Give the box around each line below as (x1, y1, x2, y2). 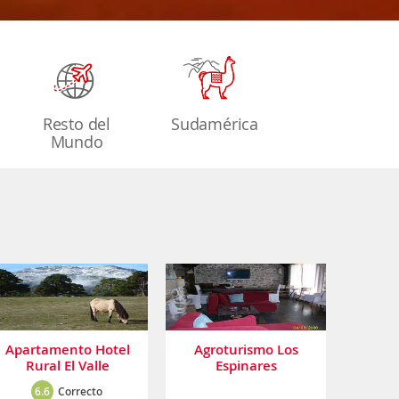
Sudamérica (171, 113, 258, 134)
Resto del (42, 113, 111, 134)
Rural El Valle (26, 355, 110, 375)
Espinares (215, 355, 277, 375)
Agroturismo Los (193, 339, 298, 359)
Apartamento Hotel (5, 339, 130, 359)
